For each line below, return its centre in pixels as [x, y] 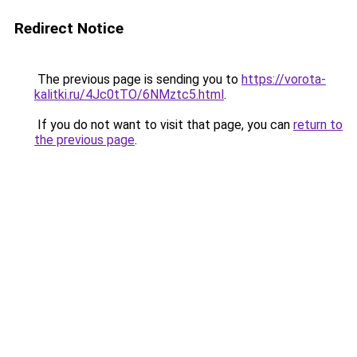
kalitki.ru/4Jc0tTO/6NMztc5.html [129, 94]
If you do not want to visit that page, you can [164, 125]
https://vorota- [284, 79]
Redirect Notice [69, 28]
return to [318, 125]
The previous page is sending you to [138, 79]
